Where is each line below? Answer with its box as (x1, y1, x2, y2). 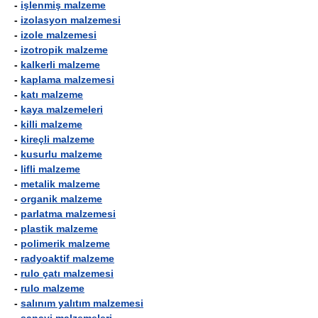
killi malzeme (21, 119, 82, 130)
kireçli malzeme (21, 133, 94, 145)
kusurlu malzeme (21, 148, 102, 160)
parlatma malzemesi (21, 208, 116, 219)
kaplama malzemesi (21, 74, 114, 85)
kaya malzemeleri (21, 104, 103, 115)
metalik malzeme (21, 178, 100, 190)
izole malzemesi (21, 29, 97, 40)
